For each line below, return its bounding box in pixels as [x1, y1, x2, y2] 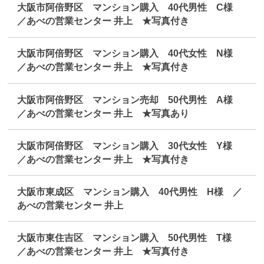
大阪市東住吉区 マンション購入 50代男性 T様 [17, 232, 242, 243]
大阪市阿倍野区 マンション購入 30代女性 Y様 [17, 140, 242, 151]
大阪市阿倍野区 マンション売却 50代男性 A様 [17, 94, 243, 105]
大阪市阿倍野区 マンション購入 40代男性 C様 [17, 2, 243, 13]
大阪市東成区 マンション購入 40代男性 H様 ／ [17, 186, 243, 197]
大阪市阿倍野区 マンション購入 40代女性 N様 [17, 48, 243, 59]
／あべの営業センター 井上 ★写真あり [17, 108, 190, 118]
